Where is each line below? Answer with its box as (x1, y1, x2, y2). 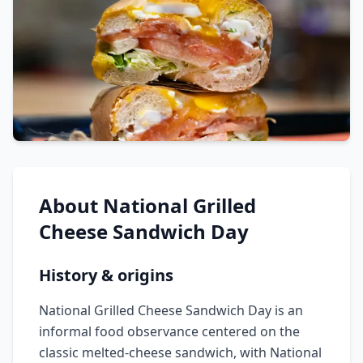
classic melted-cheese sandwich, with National (39, 344, 322, 361)
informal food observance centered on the (39, 322, 300, 340)
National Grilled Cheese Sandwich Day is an (39, 301, 303, 319)
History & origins (39, 264, 173, 286)
